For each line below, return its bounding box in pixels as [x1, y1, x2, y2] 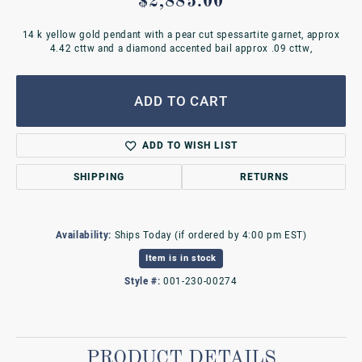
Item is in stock [145, 251, 217, 265]
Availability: [55, 229, 112, 242]
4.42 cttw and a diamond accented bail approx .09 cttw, [49, 42, 313, 56]
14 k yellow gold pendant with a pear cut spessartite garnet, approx [22, 28, 340, 42]
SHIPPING [74, 170, 125, 184]
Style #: [124, 275, 161, 288]
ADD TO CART [133, 91, 229, 111]
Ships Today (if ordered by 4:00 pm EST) [114, 229, 307, 242]
